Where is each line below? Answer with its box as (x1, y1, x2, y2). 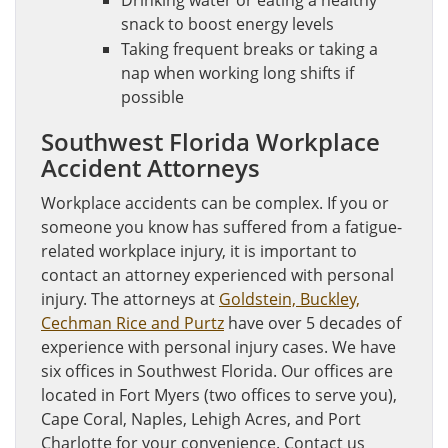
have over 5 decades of (224, 312, 401, 334)
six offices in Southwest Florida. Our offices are (41, 360, 393, 382)
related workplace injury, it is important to (41, 240, 357, 262)
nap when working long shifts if (121, 62, 354, 84)
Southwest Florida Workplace (41, 125, 380, 158)
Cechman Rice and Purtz (41, 312, 224, 334)
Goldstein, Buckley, (219, 288, 360, 310)
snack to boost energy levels (121, 13, 334, 35)
